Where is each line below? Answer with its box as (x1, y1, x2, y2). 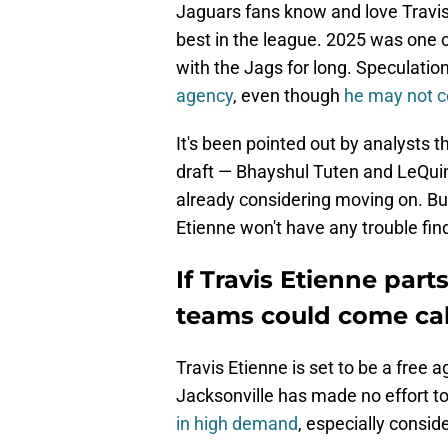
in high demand (176, 413, 298, 435)
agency (176, 85, 233, 107)
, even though (233, 85, 344, 107)
